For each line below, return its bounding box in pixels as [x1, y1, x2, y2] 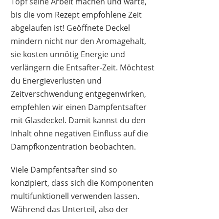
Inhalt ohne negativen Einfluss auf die [11, 128, 149, 139]
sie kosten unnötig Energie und [11, 48, 126, 60]
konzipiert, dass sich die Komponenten [11, 177, 154, 188]
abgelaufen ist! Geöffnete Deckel [11, 22, 131, 33]
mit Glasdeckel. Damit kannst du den [11, 114, 146, 126]
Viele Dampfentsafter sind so [11, 164, 118, 175]
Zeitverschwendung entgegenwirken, [11, 88, 147, 99]
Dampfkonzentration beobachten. [11, 141, 136, 152]
